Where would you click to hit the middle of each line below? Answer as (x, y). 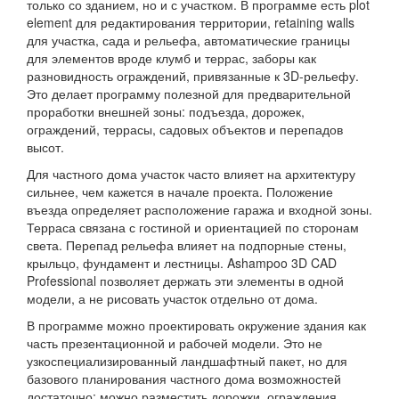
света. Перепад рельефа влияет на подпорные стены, (187, 245)
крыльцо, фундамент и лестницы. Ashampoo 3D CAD (182, 263)
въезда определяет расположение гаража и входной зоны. (199, 210)
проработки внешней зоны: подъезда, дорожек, (166, 112)
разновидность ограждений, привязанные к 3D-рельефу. (193, 76)
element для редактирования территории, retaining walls (191, 23)
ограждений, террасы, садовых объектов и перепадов (185, 130)
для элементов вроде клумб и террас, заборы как (171, 58)
